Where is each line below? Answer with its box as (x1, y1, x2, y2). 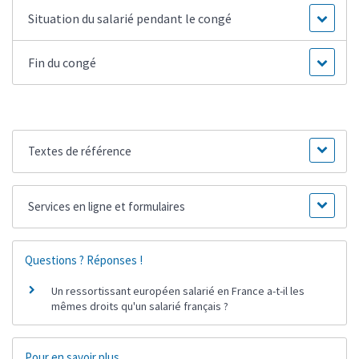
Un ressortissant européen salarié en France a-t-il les (51, 283, 305, 298)
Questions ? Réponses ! (25, 252, 143, 268)
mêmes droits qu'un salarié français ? (51, 298, 228, 313)
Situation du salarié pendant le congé (28, 10, 232, 27)
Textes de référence (28, 143, 132, 159)
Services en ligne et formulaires (28, 199, 186, 215)
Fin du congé (28, 54, 97, 71)
